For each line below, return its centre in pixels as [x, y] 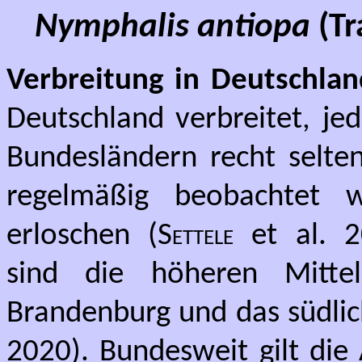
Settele [196, 236]
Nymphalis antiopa [176, 28]
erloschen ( [82, 236]
